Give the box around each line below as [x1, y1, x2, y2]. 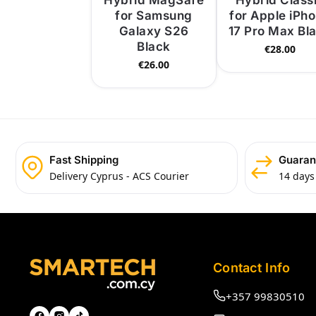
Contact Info [212, 260, 291, 276]
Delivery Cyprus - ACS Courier [49, 169, 189, 183]
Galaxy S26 [119, 24, 189, 39]
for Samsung [115, 8, 193, 23]
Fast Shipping [49, 153, 119, 167]
